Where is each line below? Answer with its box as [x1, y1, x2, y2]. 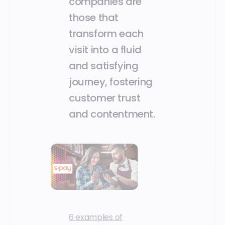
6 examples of [69, 211, 123, 223]
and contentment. [69, 106, 155, 121]
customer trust [69, 90, 141, 105]
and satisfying [69, 58, 139, 73]
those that [69, 10, 119, 25]
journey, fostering [69, 74, 153, 89]
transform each [69, 26, 144, 41]
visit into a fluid [69, 42, 142, 57]
